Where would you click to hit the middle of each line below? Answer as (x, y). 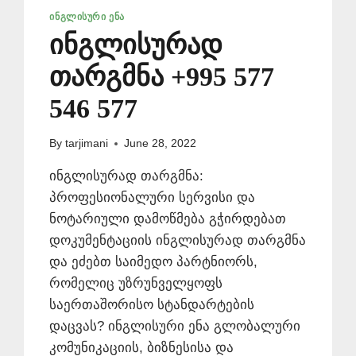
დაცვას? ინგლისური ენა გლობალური (175, 327)
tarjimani (86, 144)
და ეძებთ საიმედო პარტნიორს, (154, 262)
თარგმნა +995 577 (162, 76)
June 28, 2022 (160, 144)
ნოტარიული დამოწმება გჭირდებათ (168, 219)
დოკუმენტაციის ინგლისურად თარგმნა (178, 241)
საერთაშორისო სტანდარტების (152, 305)
